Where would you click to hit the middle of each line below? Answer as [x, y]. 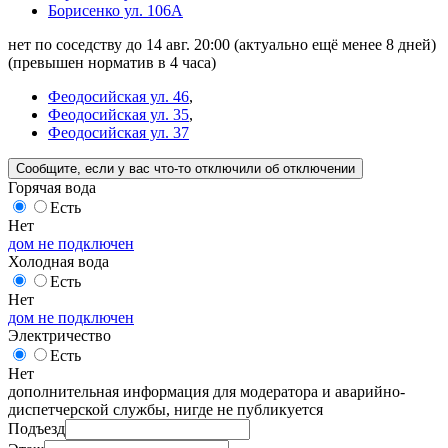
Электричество [59, 335]
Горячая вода [52, 187]
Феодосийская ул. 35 [118, 114]
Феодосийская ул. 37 [118, 132]
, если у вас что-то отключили [169, 168]
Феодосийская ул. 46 [118, 96]
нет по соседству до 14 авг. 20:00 [121, 44]
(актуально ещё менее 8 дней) [335, 44]
